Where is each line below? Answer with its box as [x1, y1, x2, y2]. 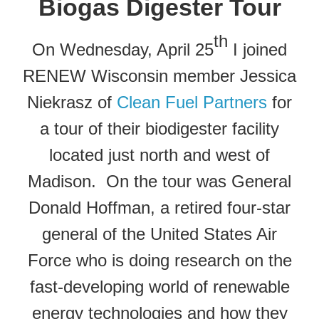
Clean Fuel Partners [117, 92, 267, 112]
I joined [228, 39, 287, 59]
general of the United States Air [42, 224, 277, 244]
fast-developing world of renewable [29, 276, 290, 296]
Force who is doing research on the [27, 250, 292, 270]
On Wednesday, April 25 [32, 39, 214, 59]
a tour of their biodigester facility [40, 118, 279, 138]
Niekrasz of [27, 92, 117, 112]
